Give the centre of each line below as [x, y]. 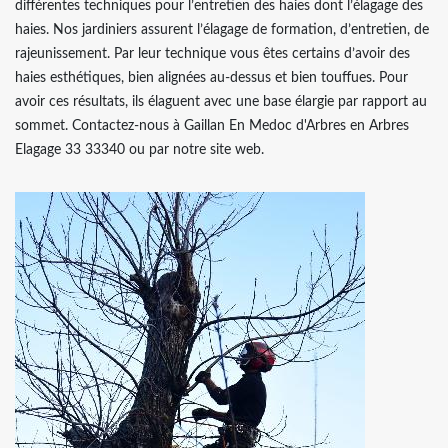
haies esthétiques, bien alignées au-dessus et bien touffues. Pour [211, 77]
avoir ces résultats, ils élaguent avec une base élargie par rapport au [221, 101]
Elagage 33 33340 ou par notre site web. [139, 149]
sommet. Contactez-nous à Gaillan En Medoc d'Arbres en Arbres [212, 125]
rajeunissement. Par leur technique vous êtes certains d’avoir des [212, 53]
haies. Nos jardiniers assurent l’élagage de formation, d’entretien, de [222, 29]
